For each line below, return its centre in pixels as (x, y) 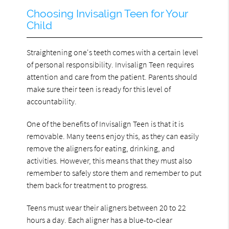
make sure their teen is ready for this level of (99, 89)
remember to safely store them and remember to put (114, 173)
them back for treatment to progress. (88, 185)
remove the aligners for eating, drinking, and (101, 148)
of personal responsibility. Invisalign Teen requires (110, 64)
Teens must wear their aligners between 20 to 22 (107, 207)
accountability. (52, 101)
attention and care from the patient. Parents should (112, 76)
